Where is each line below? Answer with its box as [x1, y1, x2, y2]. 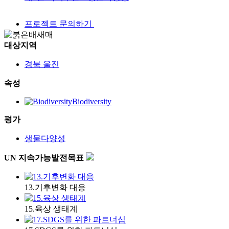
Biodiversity [72, 97, 111, 106]
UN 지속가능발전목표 [4, 153, 86, 162]
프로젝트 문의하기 [25, 19, 94, 28]
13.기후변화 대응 [25, 182, 86, 192]
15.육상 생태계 [25, 204, 78, 213]
